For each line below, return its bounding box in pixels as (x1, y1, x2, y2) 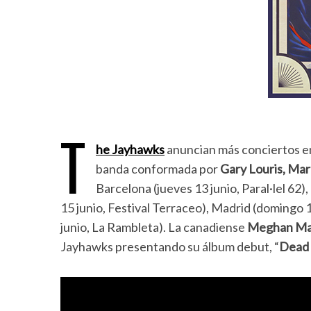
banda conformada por (96, 161, 220, 176)
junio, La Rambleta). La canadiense (60, 219, 247, 235)
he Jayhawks (96, 142, 165, 157)
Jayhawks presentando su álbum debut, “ (60, 239, 279, 254)
